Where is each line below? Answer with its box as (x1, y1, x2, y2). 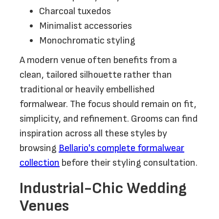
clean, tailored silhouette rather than (20, 69, 172, 81)
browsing (20, 142, 59, 154)
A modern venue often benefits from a (20, 54, 177, 66)
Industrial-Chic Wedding (20, 179, 187, 198)
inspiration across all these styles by (20, 128, 167, 139)
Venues (20, 197, 69, 216)
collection (20, 157, 60, 169)
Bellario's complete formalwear (59, 142, 184, 154)
